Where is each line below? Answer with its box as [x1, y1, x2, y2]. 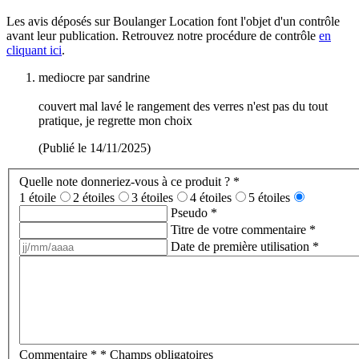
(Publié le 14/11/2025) [38, 141, 151, 155]
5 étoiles [248, 190, 290, 204]
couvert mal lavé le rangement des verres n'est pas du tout [38, 99, 328, 114]
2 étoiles [73, 190, 115, 204]
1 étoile [19, 190, 56, 204]
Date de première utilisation [171, 239, 313, 253]
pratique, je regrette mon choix [38, 114, 192, 128]
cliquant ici [6, 43, 62, 58]
